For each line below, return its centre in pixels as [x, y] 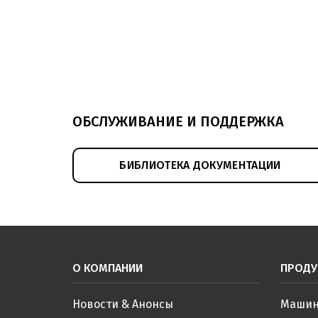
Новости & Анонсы [123, 304]
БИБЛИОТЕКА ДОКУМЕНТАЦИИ [200, 165]
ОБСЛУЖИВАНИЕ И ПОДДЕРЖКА [178, 121]
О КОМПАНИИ [108, 268]
